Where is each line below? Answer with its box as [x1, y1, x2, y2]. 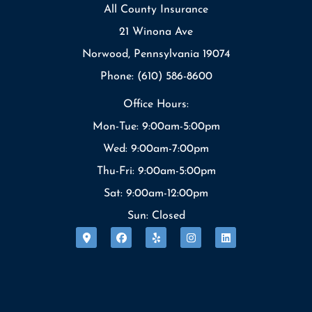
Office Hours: [123, 99, 189, 111]
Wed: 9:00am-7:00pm [103, 143, 209, 155]
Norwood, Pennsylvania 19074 [81, 49, 231, 61]
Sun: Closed [127, 210, 185, 222]
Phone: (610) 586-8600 [100, 71, 212, 83]
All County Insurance [104, 4, 208, 16]
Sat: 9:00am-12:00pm [104, 188, 208, 200]
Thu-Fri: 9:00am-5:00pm [96, 166, 216, 178]
